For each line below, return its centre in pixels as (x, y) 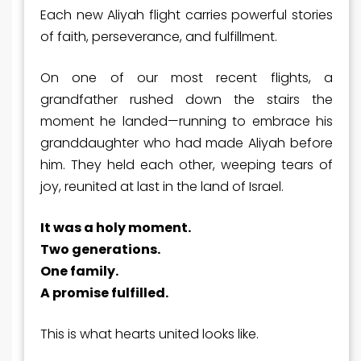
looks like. (230, 334)
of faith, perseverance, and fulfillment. (159, 36)
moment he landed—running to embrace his (187, 121)
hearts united (157, 334)
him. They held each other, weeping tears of (187, 164)
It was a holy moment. (116, 227)
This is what (76, 334)
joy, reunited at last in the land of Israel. (162, 186)
